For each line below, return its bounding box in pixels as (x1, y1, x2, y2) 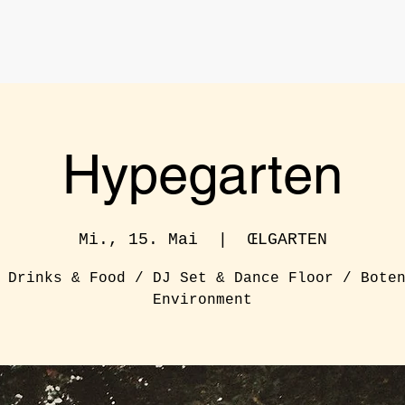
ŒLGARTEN (247, 230, 327, 249)
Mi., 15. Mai (78, 230, 198, 249)
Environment (153, 291, 252, 308)
